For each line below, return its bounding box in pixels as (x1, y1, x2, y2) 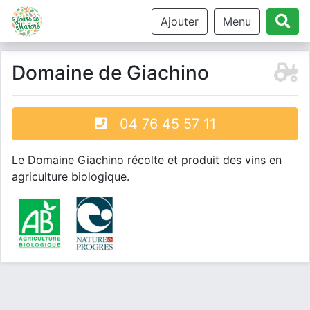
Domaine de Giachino (12, 61, 209, 84)
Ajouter (161, 14, 199, 28)
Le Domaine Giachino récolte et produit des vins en (12, 153, 282, 167)
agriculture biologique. (12, 170, 129, 183)
